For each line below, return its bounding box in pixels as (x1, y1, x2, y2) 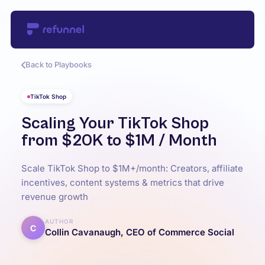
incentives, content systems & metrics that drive (21, 177, 224, 188)
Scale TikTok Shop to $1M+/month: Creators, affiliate (21, 163, 243, 174)
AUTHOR (44, 217, 73, 225)
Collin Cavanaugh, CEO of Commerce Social (44, 226, 234, 238)
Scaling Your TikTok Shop (21, 114, 209, 133)
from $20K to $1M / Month (21, 131, 217, 150)
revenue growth (21, 191, 88, 202)
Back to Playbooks (25, 60, 92, 69)
